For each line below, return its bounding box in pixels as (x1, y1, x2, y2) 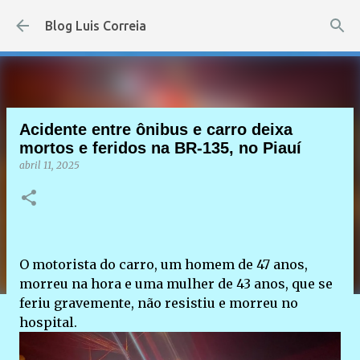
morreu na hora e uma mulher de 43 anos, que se (19, 276, 333, 292)
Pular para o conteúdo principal (91, 13, 269, 27)
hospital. (19, 314, 77, 330)
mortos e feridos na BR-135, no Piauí (19, 139, 301, 157)
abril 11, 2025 (19, 159, 80, 171)
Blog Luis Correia (45, 18, 146, 33)
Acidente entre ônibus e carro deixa (19, 121, 292, 138)
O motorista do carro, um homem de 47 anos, (19, 256, 308, 272)
